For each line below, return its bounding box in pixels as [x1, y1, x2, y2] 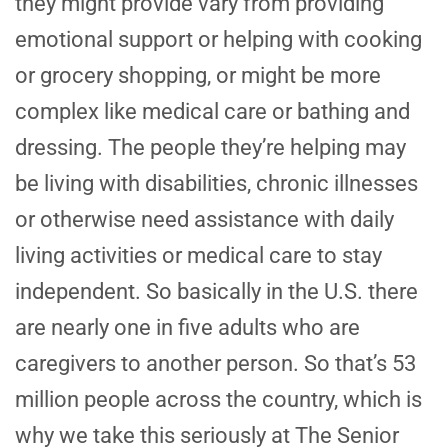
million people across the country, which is [15, 387, 422, 413]
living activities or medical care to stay [15, 243, 382, 269]
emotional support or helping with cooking [15, 27, 422, 53]
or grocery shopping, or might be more [15, 63, 381, 89]
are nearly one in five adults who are [15, 315, 360, 341]
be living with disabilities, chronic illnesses [15, 171, 418, 197]
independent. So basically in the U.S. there [15, 279, 418, 305]
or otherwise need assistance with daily [15, 207, 394, 233]
